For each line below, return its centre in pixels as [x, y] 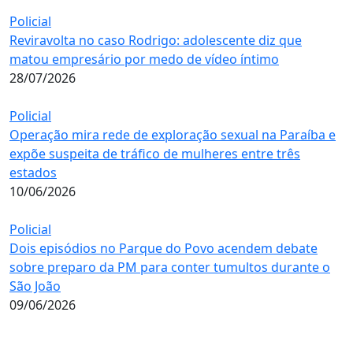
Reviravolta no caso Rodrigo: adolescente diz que [156, 40]
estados [33, 172]
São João [35, 286]
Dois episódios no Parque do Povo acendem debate [163, 248]
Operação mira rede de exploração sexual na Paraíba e [173, 134]
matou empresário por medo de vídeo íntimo [144, 59]
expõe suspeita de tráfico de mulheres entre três [155, 153]
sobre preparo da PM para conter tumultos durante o [170, 267]
